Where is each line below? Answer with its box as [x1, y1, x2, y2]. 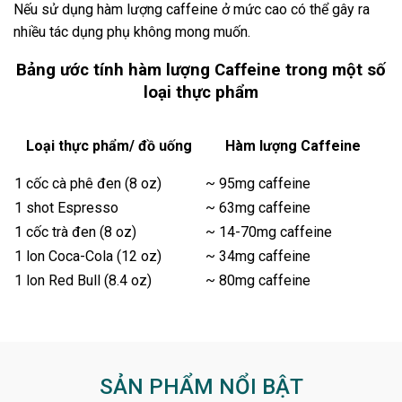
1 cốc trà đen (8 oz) [14, 223, 136, 240]
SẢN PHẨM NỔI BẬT [99, 374, 303, 399]
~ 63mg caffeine [205, 199, 310, 216]
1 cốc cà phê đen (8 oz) [14, 175, 162, 192]
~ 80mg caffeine [205, 272, 310, 289]
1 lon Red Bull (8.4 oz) [14, 272, 152, 289]
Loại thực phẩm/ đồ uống [26, 137, 192, 154]
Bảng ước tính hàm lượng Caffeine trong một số [16, 60, 386, 81]
